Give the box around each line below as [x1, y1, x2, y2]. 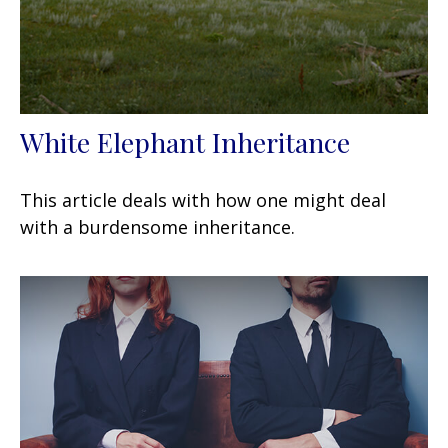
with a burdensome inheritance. [20, 215, 295, 240]
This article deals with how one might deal [20, 188, 386, 213]
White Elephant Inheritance [20, 124, 350, 161]
